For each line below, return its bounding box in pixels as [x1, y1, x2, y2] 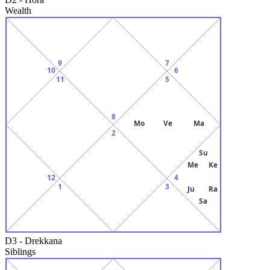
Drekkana [25, 235, 62, 246]
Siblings [5, 246, 36, 257]
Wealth [5, 5, 31, 16]
